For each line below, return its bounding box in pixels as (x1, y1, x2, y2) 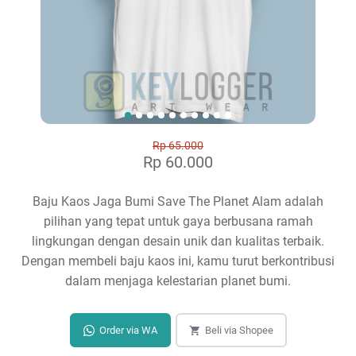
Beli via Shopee (204, 324, 273, 337)
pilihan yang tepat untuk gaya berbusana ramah (43, 214, 313, 229)
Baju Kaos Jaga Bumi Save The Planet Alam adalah (33, 194, 323, 209)
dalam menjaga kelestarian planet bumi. (65, 273, 291, 288)
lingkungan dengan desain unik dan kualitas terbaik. (32, 234, 324, 249)
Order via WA (99, 324, 157, 337)
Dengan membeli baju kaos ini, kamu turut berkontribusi (21, 253, 335, 269)
